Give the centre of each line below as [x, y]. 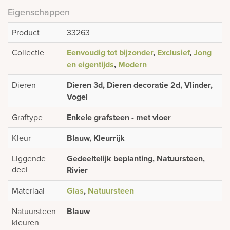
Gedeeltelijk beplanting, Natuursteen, [136, 158]
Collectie [28, 52]
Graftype [27, 117]
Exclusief [173, 52]
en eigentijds [90, 64]
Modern [132, 64]
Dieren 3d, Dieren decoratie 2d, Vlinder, [140, 85]
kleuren [25, 222]
